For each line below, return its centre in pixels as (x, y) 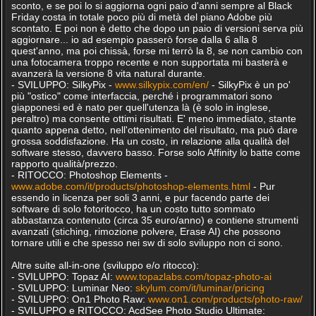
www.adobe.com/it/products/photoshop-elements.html (130, 186)
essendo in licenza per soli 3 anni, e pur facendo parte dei (140, 197)
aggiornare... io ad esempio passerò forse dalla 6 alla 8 (134, 39)
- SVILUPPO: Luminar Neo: (73, 288)
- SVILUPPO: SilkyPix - (63, 85)
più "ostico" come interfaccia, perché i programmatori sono (141, 96)
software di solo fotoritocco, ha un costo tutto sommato (133, 209)
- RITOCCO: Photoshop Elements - (89, 175)
